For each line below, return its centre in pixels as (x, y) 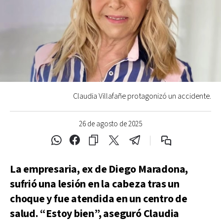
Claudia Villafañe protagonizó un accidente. (142, 96)
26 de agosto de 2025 (110, 124)
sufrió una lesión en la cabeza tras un (95, 184)
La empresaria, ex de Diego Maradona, (99, 169)
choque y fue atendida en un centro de (99, 199)
